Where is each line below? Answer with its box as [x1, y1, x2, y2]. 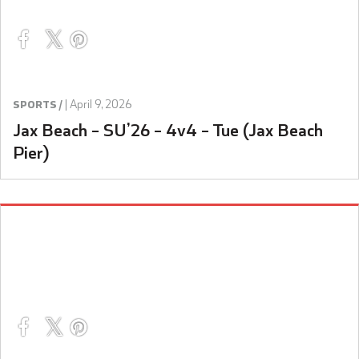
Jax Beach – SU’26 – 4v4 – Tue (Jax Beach [13, 116, 323, 140]
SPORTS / [13, 97, 63, 111]
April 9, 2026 [70, 95, 131, 112]
